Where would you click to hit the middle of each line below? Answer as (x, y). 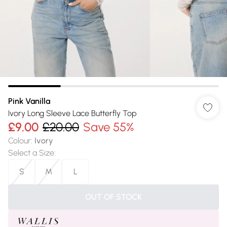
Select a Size (31, 153)
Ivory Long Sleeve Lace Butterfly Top (72, 113)
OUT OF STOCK (113, 197)
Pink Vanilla (29, 101)
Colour (20, 141)
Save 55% (108, 127)
